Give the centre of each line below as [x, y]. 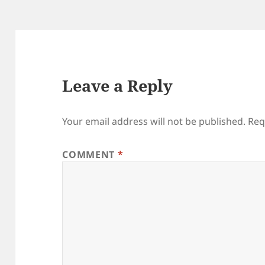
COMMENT [90, 155]
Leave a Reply [118, 86]
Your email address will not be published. [154, 122]
